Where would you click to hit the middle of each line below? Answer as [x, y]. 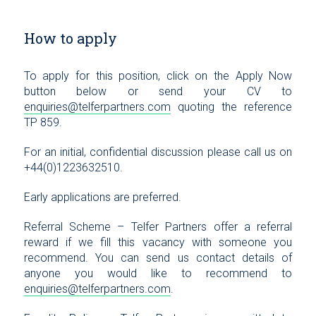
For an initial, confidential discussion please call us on [158, 152]
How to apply [70, 38]
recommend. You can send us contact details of [158, 258]
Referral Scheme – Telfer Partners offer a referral [158, 227]
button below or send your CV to [158, 92]
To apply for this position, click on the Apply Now [158, 76]
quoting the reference [231, 107]
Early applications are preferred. [102, 197]
